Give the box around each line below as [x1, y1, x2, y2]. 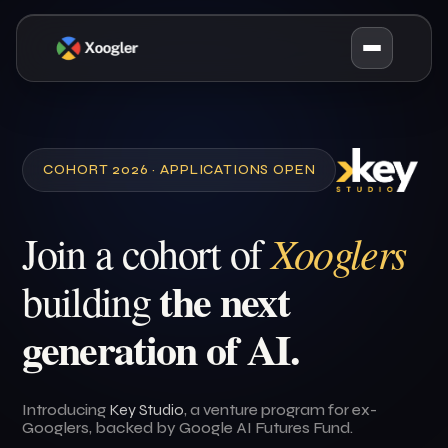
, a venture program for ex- [184, 400, 378, 419]
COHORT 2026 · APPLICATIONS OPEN [43, 161, 316, 178]
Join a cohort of [22, 225, 271, 281]
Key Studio [109, 400, 185, 419]
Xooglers [270, 224, 406, 280]
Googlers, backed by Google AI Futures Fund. [22, 418, 354, 437]
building [22, 273, 160, 329]
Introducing [22, 400, 110, 419]
